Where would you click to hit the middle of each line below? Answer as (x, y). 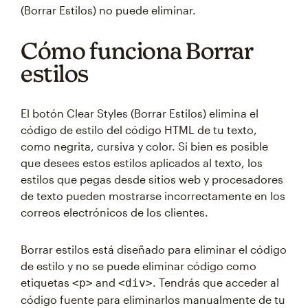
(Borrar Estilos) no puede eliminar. (108, 10)
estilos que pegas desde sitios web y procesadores (152, 179)
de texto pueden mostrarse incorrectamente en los (153, 196)
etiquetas (46, 282)
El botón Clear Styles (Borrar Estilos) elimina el (140, 113)
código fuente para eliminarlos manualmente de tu (153, 299)
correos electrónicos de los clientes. (114, 212)
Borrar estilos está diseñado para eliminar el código (154, 249)
